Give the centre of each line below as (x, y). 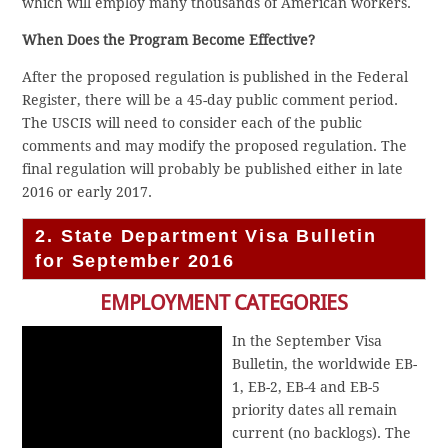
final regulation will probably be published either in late (213, 168)
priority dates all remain (315, 409)
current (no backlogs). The (322, 432)
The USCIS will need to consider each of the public (192, 122)
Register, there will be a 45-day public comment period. (210, 99)
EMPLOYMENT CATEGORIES (224, 302)
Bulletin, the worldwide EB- (325, 363)
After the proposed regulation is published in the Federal (215, 76)
